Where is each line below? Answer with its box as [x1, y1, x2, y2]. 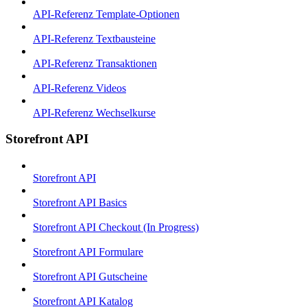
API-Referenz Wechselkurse [33, 106, 156, 119]
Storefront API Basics [33, 197, 127, 209]
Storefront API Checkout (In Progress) [33, 221, 199, 234]
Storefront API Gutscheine [33, 271, 147, 283]
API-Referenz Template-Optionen [33, 8, 180, 20]
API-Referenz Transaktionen [33, 57, 157, 69]
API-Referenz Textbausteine [33, 32, 156, 45]
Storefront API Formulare [33, 246, 143, 258]
